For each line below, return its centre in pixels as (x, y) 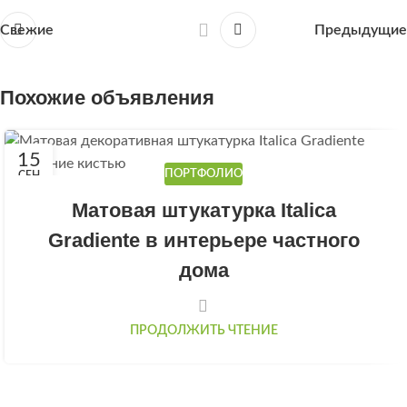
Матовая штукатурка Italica (203, 210)
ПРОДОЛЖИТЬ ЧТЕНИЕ (203, 330)
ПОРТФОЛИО (203, 174)
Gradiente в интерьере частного (203, 240)
